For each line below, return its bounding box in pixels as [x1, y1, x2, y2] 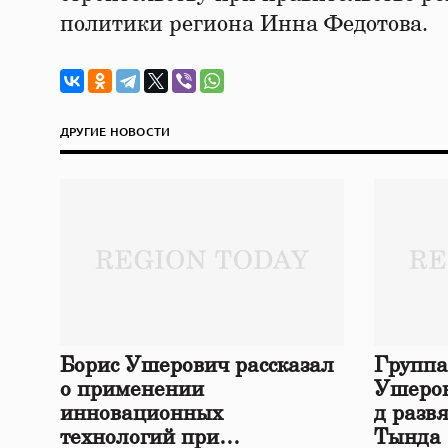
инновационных [60, 403, 223, 425]
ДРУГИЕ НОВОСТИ [60, 123, 171, 140]
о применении [60, 379, 204, 401]
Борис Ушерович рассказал [60, 355, 334, 377]
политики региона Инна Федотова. [60, 13, 428, 35]
